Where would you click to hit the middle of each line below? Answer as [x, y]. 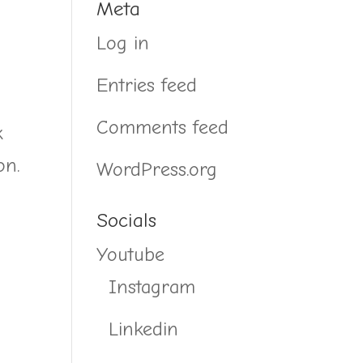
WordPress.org [157, 169]
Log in [123, 43]
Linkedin [144, 329]
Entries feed [147, 85]
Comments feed [163, 127]
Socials [127, 220]
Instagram [152, 286]
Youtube [131, 254]
